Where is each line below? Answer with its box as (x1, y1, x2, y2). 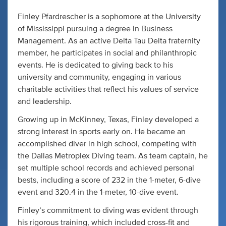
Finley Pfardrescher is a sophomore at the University (18, 12, 201, 21)
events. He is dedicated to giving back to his (18, 61, 173, 69)
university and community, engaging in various (18, 73, 181, 81)
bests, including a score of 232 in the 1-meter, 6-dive (18, 176, 201, 184)
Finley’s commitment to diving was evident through (18, 206, 198, 214)
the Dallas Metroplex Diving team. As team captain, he (18, 151, 208, 160)
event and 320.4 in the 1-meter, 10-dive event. (18, 188, 179, 196)
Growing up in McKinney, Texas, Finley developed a (18, 115, 199, 124)
